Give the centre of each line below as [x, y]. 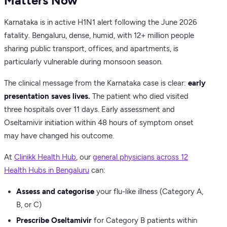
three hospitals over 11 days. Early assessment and [89, 109]
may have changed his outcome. [59, 136]
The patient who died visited [139, 96]
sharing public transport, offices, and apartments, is [91, 48]
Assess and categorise [55, 191]
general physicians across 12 [140, 157]
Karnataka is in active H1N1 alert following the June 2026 [100, 22]
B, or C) [29, 204]
